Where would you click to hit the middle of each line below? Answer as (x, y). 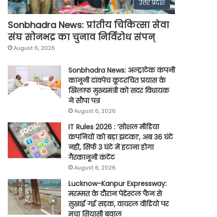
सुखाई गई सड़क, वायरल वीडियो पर (118, 204)
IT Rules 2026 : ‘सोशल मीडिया (114, 127)
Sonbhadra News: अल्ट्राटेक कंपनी (122, 70)
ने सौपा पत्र (84, 101)
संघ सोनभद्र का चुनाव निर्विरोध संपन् (81, 37)
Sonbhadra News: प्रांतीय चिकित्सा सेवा (88, 25)
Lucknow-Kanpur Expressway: (117, 183)
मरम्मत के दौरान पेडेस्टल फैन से (115, 194)
